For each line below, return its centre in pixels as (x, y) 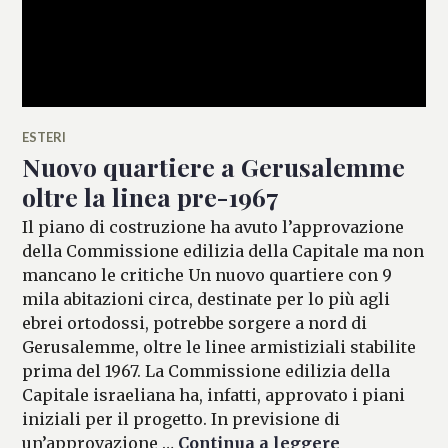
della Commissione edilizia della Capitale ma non (223, 250)
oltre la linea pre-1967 (151, 196)
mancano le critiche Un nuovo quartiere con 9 (207, 274)
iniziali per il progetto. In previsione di (181, 418)
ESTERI (44, 136)
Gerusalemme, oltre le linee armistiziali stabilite (219, 346)
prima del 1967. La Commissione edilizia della (206, 370)
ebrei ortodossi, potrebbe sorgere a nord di (195, 322)
